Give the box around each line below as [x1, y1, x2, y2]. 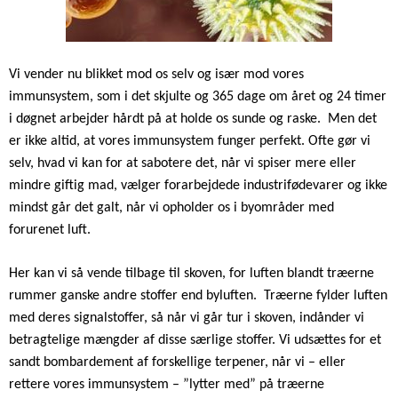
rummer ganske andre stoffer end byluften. [9, 288, 257, 303]
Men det [328, 111, 377, 126]
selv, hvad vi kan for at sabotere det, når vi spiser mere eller [9, 155, 356, 171]
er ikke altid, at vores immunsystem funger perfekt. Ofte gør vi [9, 133, 370, 148]
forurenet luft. [9, 222, 91, 237]
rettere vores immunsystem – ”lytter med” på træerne [9, 377, 324, 392]
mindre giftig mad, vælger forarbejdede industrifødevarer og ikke [9, 178, 387, 193]
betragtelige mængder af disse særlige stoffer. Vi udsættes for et [9, 332, 381, 347]
